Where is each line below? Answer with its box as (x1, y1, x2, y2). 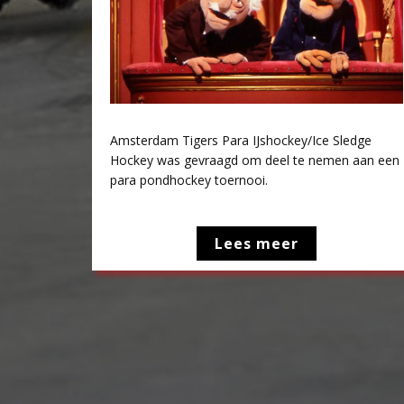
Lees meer (215, 234, 299, 253)
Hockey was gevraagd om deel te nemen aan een (110, 151, 399, 169)
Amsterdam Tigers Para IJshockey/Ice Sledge (110, 132, 372, 149)
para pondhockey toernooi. (110, 171, 268, 188)
